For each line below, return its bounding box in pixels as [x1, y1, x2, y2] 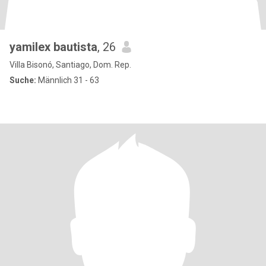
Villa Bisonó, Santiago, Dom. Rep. [9, 60, 131, 69]
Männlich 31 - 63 [36, 75, 99, 85]
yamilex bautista [9, 40, 97, 54]
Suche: [9, 75, 36, 85]
